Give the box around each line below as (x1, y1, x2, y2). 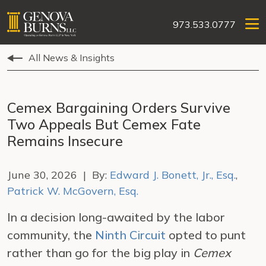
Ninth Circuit (95, 227, 166, 242)
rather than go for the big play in (7, 245, 193, 260)
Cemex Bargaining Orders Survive (7, 99, 230, 116)
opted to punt (166, 227, 246, 242)
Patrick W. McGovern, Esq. (7, 184, 138, 198)
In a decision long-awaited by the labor (7, 210, 225, 224)
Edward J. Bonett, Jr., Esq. (110, 168, 236, 182)
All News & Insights (28, 52, 115, 64)
